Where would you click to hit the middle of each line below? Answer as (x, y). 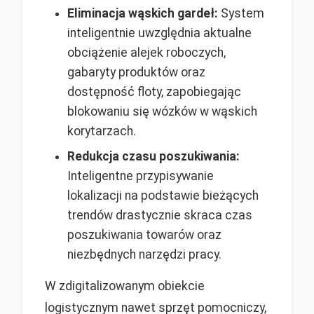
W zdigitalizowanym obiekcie (125, 286)
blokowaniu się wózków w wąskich (162, 111)
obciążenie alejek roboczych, (146, 52)
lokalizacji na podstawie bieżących (163, 195)
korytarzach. (102, 131)
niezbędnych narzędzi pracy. (144, 254)
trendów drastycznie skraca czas (160, 215)
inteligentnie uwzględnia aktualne (159, 33)
